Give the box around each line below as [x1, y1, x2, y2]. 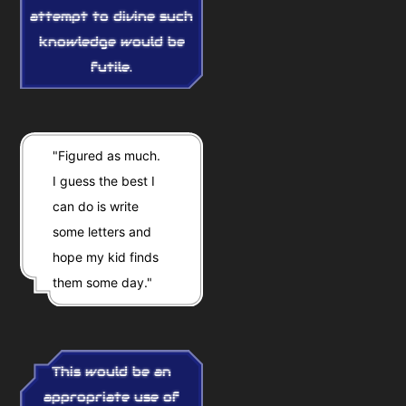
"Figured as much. [53, 148, 165, 164]
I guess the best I [53, 173, 156, 189]
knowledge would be [38, 34, 185, 51]
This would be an [52, 363, 172, 381]
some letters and [53, 224, 152, 240]
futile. [91, 59, 133, 76]
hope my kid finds [53, 249, 159, 266]
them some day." [53, 275, 153, 291]
